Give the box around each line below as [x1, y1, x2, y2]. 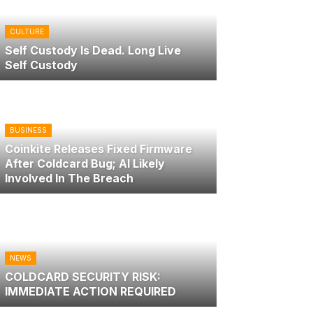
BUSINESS [10, 126, 48, 135]
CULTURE [10, 27, 45, 36]
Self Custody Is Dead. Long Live [5, 43, 182, 58]
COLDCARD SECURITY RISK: [5, 270, 161, 284]
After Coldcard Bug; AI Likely [5, 156, 166, 171]
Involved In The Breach [5, 171, 134, 186]
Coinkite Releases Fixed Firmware [5, 142, 193, 156]
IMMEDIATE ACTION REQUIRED [5, 284, 177, 299]
